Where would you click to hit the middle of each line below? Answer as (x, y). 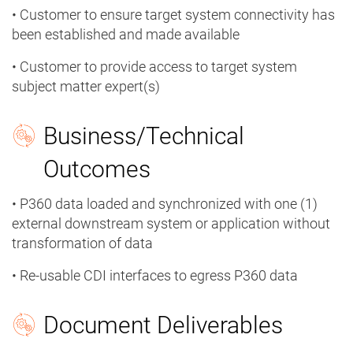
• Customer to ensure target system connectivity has (173, 15)
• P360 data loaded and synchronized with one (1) (165, 204)
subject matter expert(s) (86, 87)
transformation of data (82, 243)
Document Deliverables (163, 325)
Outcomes (97, 169)
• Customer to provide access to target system (154, 67)
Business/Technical (144, 136)
